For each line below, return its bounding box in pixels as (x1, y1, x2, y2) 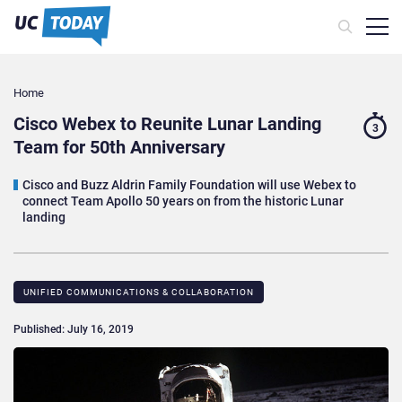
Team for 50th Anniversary (13, 136, 225, 159)
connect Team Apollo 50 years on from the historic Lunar (22, 194, 344, 209)
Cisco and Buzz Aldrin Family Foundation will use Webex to (22, 178, 356, 193)
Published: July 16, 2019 (13, 323, 134, 336)
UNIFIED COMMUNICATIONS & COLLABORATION (23, 287, 254, 298)
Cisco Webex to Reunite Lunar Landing (13, 113, 321, 135)
